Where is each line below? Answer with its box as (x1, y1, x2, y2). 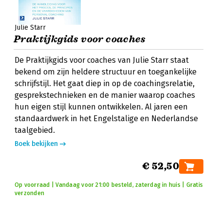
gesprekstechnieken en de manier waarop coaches (15, 91, 195, 100)
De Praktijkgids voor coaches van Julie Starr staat (15, 55, 189, 65)
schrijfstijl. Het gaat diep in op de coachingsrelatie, (15, 79, 195, 88)
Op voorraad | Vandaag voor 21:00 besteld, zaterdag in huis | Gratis (15, 182, 203, 188)
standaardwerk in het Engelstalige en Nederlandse (15, 114, 198, 123)
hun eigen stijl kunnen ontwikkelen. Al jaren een (15, 102, 188, 111)
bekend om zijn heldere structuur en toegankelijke (15, 67, 197, 76)
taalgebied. (15, 126, 55, 135)
